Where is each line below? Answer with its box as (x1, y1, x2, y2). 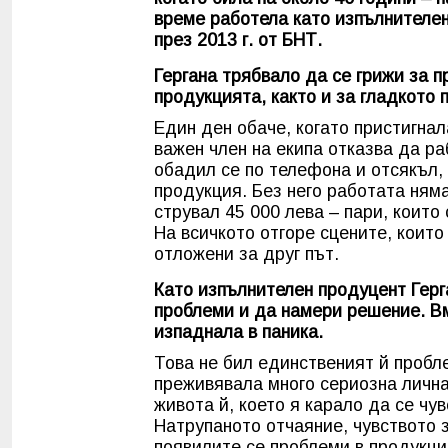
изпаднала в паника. (154, 321, 323, 342)
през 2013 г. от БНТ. (154, 29, 322, 50)
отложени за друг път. (154, 243, 339, 264)
